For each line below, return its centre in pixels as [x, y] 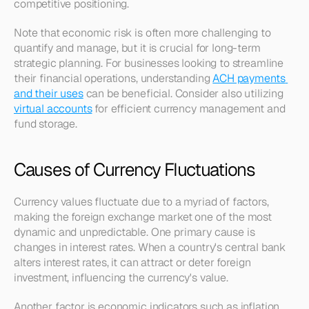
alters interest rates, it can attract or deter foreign [132, 262]
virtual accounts [53, 109]
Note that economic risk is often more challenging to [142, 33]
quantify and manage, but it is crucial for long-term [137, 48]
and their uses [49, 93]
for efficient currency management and [189, 109]
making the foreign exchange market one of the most [143, 217]
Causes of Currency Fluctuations [134, 170]
